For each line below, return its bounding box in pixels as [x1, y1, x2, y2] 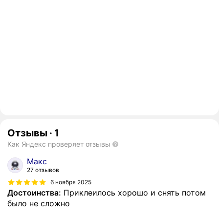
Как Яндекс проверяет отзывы [7, 140, 110, 149]
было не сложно [7, 198, 70, 209]
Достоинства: [7, 188, 61, 198]
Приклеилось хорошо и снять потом [61, 188, 206, 198]
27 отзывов [27, 166, 59, 174]
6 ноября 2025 [50, 178, 91, 186]
